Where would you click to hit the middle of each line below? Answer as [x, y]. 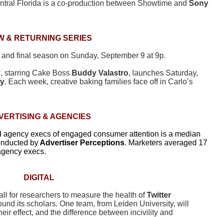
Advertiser [58, 143]
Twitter [159, 195]
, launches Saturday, [163, 73]
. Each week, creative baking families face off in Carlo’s [99, 82]
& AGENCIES [67, 117]
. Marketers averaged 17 [166, 143]
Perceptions [102, 143]
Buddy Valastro [100, 73]
